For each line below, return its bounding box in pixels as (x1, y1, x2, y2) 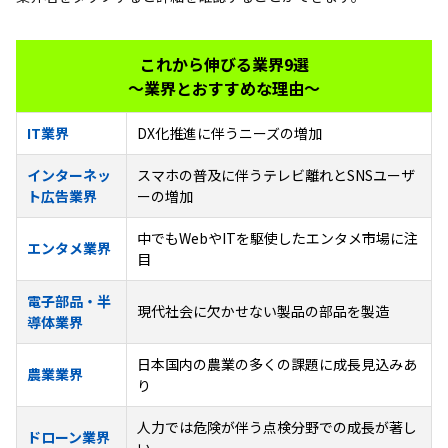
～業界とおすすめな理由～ (128, 75, 320, 100)
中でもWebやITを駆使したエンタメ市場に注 (137, 227, 418, 248)
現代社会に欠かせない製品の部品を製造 (137, 300, 389, 321)
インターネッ (27, 164, 111, 185)
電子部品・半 (27, 290, 111, 311)
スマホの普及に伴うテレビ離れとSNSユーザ (137, 164, 415, 185)
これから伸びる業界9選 (139, 51, 309, 76)
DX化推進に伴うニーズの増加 (137, 122, 322, 143)
